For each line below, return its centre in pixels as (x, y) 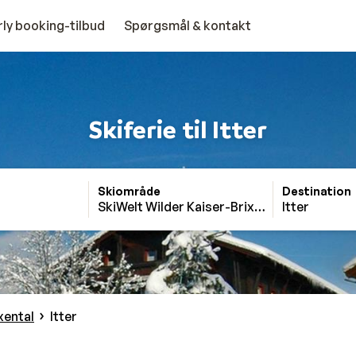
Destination (317, 191)
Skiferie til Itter (178, 129)
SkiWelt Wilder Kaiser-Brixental (191, 207)
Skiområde (129, 191)
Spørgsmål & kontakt (188, 25)
